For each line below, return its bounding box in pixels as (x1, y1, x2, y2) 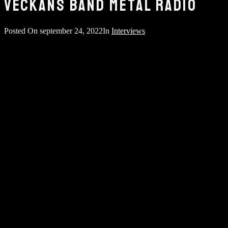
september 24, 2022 (40, 26, 103, 35)
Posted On (4, 26, 40, 35)
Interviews (111, 26, 145, 35)
